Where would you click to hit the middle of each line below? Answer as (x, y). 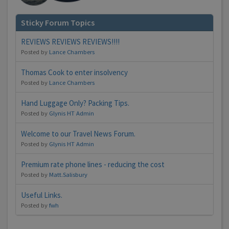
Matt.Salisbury (68, 175)
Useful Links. (42, 195)
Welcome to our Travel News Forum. (78, 134)
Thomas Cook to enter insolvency (74, 73)
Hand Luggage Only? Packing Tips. (75, 103)
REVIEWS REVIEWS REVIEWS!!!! (70, 42)
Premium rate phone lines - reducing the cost (93, 165)
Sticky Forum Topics (58, 23)
